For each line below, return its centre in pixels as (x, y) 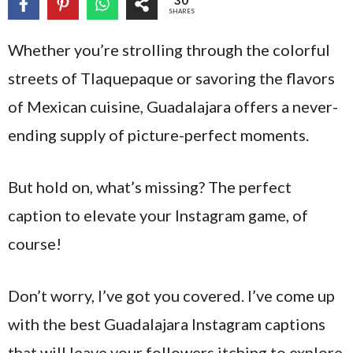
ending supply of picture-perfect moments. (158, 135)
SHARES (181, 11)
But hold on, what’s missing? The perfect (150, 187)
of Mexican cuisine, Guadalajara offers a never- (173, 106)
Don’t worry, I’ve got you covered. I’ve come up (171, 295)
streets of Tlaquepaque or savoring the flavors (171, 78)
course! (35, 243)
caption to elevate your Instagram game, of (158, 215)
